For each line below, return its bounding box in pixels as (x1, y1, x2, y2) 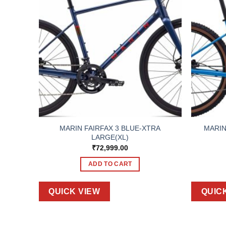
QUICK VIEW (48, 187, 100, 196)
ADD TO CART (88, 161, 132, 167)
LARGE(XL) (91, 133, 129, 142)
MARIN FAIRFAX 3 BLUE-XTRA (60, 124, 161, 133)
